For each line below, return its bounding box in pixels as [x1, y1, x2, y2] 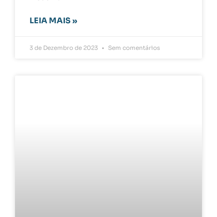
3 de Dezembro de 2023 [30, 44, 100, 51]
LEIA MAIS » [30, 15, 77, 26]
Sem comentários [107, 44, 160, 51]
